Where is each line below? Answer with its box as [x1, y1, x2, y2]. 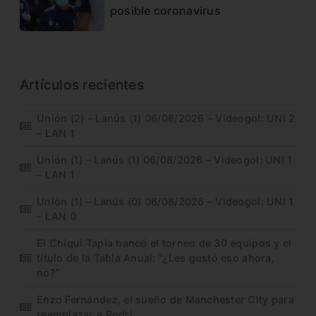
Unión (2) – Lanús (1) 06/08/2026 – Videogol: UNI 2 [37, 112, 296, 125]
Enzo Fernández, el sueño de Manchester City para [37, 293, 294, 306]
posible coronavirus [109, 3, 221, 18]
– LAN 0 [37, 210, 76, 223]
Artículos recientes [19, 76, 144, 94]
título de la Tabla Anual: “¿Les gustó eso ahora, [37, 252, 274, 265]
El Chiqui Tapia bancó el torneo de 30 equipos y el [37, 237, 292, 250]
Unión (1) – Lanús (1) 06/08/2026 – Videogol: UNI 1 [37, 154, 293, 166]
